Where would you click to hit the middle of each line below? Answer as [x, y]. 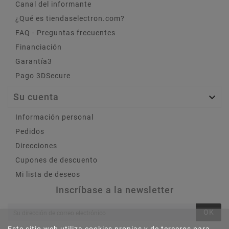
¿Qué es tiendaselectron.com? [70, 18]
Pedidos [30, 131]
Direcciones [36, 145]
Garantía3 [34, 61]
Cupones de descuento [56, 160]
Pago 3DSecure [43, 75]
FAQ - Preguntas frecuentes [65, 32]
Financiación [39, 47]
